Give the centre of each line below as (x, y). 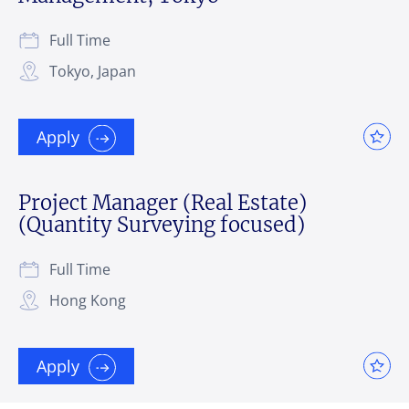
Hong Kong (88, 300)
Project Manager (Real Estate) (163, 202)
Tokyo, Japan (93, 71)
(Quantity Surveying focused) (162, 224)
